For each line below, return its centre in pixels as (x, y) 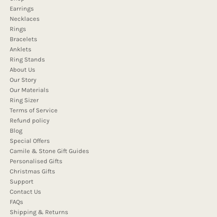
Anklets (21, 49)
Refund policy (30, 120)
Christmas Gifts (32, 171)
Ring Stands (27, 59)
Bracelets (23, 39)
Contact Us (25, 191)
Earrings (22, 8)
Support (22, 181)
